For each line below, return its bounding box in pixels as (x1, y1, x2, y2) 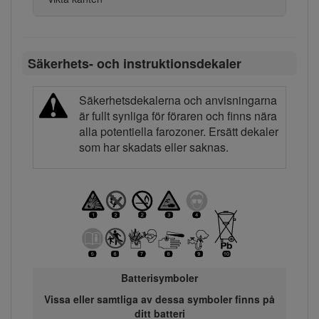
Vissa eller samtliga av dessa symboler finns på (44, 291, 275, 306)
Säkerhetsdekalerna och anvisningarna (79, 92, 277, 109)
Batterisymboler (121, 270, 198, 285)
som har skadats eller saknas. (79, 139, 229, 156)
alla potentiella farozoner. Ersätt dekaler (79, 123, 278, 140)
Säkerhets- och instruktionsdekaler (27, 53, 241, 73)
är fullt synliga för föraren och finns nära (79, 108, 277, 125)
